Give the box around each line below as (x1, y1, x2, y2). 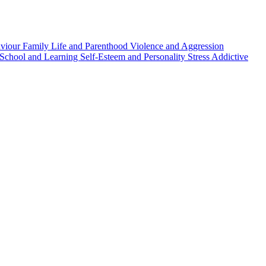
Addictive (211, 51, 248, 62)
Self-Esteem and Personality (80, 51, 188, 62)
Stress (188, 51, 211, 62)
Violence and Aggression (130, 40, 224, 51)
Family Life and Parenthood (23, 40, 130, 51)
